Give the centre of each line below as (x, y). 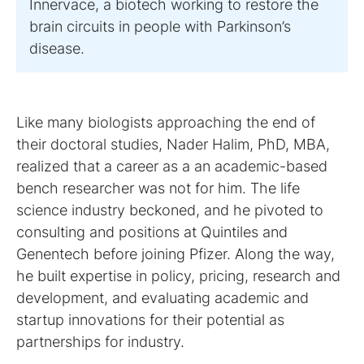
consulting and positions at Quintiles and (152, 232)
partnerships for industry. (100, 341)
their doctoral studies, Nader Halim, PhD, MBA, (173, 144)
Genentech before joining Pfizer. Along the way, (175, 253)
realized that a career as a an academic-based (172, 166)
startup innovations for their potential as (150, 319)
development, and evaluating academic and (162, 297)
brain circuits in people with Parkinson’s (160, 26)
